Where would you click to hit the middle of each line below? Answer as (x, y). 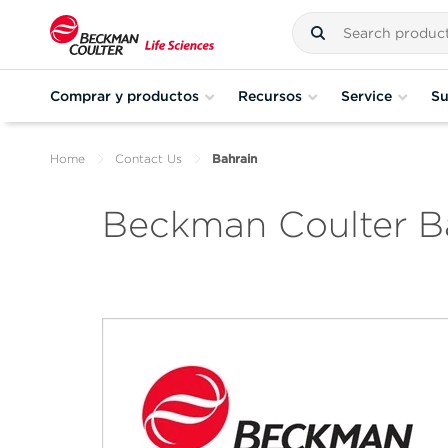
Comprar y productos (124, 95)
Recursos (270, 95)
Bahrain (234, 158)
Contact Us (148, 158)
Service (366, 95)
